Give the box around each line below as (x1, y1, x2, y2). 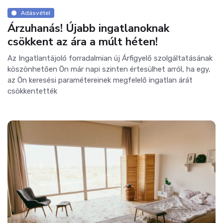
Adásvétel (20, 9, 50, 16)
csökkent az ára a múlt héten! (7, 34, 158, 50)
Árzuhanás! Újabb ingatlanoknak (7, 21, 169, 36)
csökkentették (7, 87, 57, 96)
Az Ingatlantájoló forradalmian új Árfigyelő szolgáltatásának (7, 54, 213, 63)
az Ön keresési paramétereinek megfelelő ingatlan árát (7, 76, 193, 85)
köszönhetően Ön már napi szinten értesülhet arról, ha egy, (7, 65, 211, 74)
